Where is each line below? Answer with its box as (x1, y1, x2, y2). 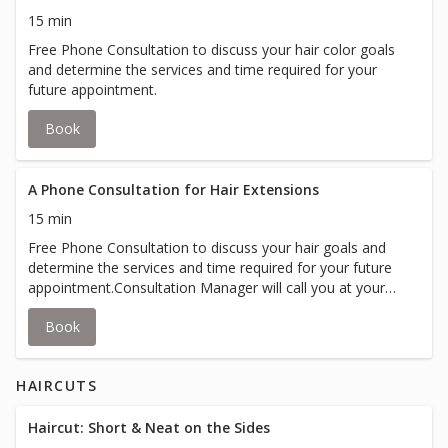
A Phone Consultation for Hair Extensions (28, 180, 319, 199)
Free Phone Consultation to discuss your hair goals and (28, 238, 386, 257)
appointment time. (28, 298, 147, 317)
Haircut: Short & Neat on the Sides (28, 418, 270, 437)
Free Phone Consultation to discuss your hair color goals (28, 40, 395, 59)
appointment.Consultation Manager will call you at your (28, 278, 385, 297)
